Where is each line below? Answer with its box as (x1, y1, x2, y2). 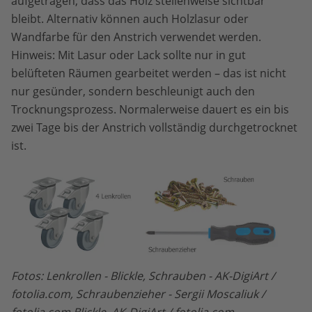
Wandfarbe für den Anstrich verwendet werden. (11, 29, 261, 45)
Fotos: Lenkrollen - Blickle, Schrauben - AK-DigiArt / (11, 268, 275, 284)
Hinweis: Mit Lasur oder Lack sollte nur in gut (11, 47, 246, 63)
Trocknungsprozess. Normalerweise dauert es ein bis (11, 101, 289, 117)
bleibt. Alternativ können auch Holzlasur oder (11, 10, 249, 26)
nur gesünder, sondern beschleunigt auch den (11, 83, 255, 99)
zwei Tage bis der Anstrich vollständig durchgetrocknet (11, 119, 297, 135)
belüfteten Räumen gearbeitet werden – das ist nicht (11, 65, 286, 81)
